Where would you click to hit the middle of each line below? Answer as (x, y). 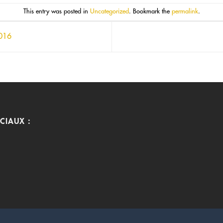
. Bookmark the (150, 11)
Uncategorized (109, 11)
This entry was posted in (56, 11)
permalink (185, 11)
